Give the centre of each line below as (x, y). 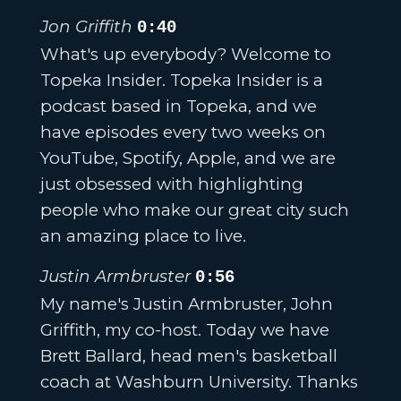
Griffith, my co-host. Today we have (184, 329)
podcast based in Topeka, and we (178, 107)
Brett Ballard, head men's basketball (188, 355)
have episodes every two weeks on (183, 132)
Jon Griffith (86, 27)
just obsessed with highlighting (171, 184)
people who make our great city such (194, 210)
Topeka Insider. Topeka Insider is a (181, 81)
